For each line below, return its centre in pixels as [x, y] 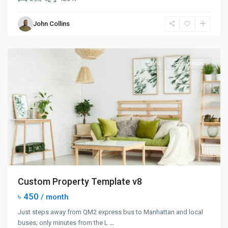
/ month [55, 197]
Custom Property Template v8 [80, 181]
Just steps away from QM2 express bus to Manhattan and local [110, 212]
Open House [188, 63]
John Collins [51, 24]
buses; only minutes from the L [64, 223]
